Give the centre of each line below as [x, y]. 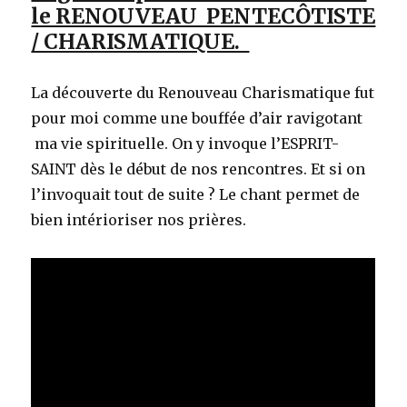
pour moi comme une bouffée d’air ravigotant [197, 119]
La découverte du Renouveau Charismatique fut [203, 93]
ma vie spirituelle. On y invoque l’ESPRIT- [185, 144]
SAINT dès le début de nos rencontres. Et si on [199, 169]
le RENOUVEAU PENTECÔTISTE [203, 16]
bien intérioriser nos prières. [139, 220]
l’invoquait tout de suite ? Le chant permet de [196, 195]
